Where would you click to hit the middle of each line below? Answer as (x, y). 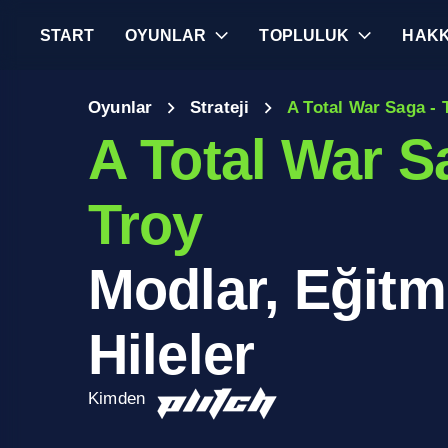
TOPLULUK (304, 35)
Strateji (219, 107)
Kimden (117, 398)
